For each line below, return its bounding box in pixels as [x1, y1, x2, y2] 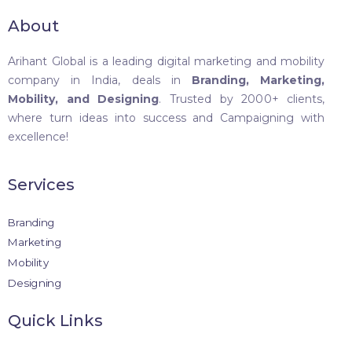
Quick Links [8, 310, 103, 330]
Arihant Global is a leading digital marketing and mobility [8, 53, 325, 68]
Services [8, 174, 75, 194]
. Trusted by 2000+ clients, [159, 91, 325, 106]
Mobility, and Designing [8, 91, 159, 106]
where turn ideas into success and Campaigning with [8, 110, 325, 125]
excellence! [8, 129, 68, 144]
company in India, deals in [8, 72, 192, 87]
